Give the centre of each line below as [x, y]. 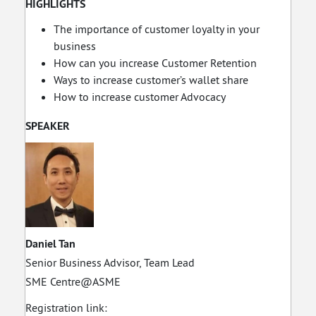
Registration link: [68, 307]
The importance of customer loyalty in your [157, 29]
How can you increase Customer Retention [155, 62]
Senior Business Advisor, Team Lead [110, 262]
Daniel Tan [50, 243]
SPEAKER [48, 126]
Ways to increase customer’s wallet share [151, 79]
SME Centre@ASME [73, 281]
